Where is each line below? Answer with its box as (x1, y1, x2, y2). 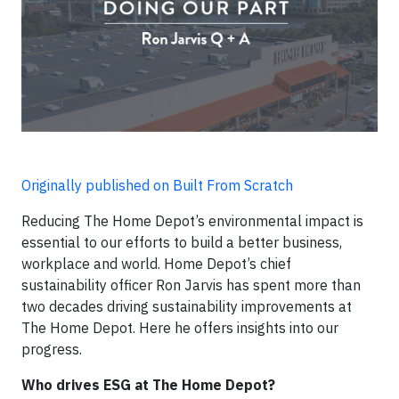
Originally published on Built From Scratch (21, 175, 293, 194)
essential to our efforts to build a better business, (21, 232, 342, 251)
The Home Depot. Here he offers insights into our (21, 318, 338, 337)
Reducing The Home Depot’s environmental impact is (21, 211, 363, 230)
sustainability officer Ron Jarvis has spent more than (21, 275, 361, 294)
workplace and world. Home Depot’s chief (21, 254, 291, 273)
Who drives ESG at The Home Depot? (21, 375, 279, 394)
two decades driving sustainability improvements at (21, 297, 352, 315)
